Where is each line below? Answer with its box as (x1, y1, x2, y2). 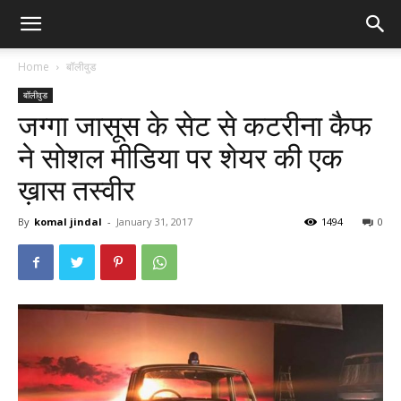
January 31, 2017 (116, 215, 192, 228)
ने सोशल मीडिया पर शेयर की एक (18, 141, 343, 175)
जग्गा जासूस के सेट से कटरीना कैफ (18, 109, 371, 143)
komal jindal (34, 215, 102, 228)
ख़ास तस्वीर (18, 174, 135, 208)
